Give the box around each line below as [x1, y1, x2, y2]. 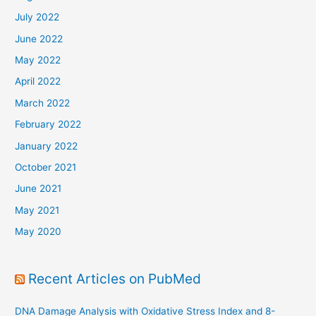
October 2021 [15, 162, 77, 174]
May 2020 [15, 226, 62, 238]
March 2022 [15, 97, 71, 109]
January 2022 [15, 140, 78, 152]
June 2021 [15, 183, 62, 195]
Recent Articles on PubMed [28, 269, 202, 287]
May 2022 [15, 54, 61, 66]
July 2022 [15, 11, 60, 23]
